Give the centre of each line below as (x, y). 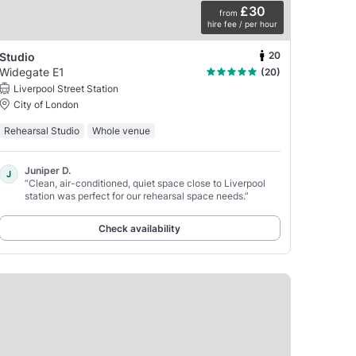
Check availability (140, 228)
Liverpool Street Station (66, 88)
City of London (46, 104)
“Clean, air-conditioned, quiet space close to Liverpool (145, 183)
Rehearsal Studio (41, 130)
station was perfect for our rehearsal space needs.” (136, 195)
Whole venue (121, 130)
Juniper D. (47, 170)
